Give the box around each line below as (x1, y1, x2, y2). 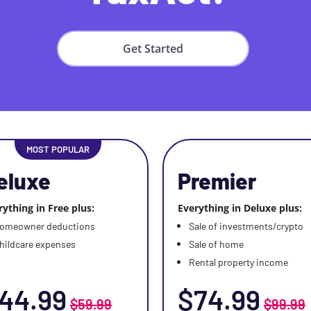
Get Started (122, 41, 183, 56)
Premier (178, 167, 256, 194)
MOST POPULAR (26, 144, 90, 155)
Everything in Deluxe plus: (178, 201, 302, 215)
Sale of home (189, 238, 244, 250)
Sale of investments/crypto (189, 220, 303, 232)
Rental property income (189, 256, 288, 268)
